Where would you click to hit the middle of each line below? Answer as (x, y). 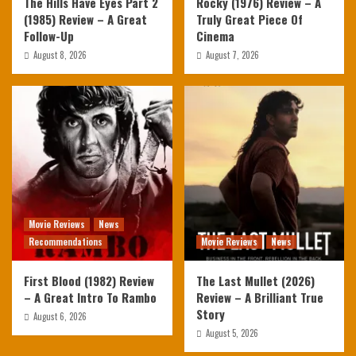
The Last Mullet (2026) (255, 281)
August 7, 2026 (232, 55)
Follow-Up (49, 36)
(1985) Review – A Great (85, 19)
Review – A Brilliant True (259, 297)
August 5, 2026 (232, 333)
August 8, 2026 (60, 55)
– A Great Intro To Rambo (90, 297)
